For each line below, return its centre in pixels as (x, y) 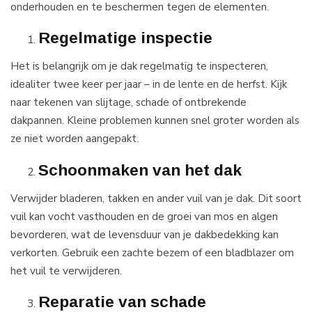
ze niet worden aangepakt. (75, 139)
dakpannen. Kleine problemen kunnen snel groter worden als (155, 120)
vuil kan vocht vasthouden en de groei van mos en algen (144, 216)
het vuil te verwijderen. (66, 270)
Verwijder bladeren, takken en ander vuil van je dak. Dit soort (156, 198)
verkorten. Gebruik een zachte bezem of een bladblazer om (152, 252)
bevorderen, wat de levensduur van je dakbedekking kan (145, 234)
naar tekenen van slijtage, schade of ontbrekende (128, 102)
